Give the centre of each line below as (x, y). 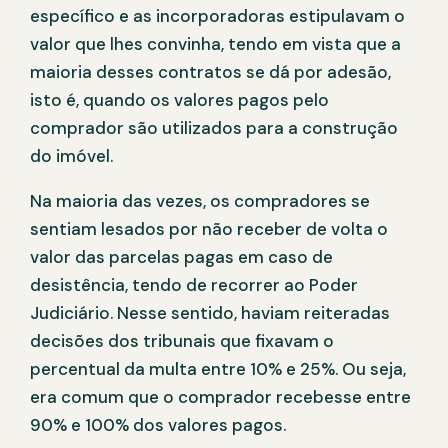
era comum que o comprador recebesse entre (220, 397)
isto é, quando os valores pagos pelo (179, 100)
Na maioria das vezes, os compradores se (200, 201)
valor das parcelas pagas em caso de (181, 257)
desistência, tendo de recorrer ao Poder (194, 285)
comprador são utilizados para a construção (214, 128)
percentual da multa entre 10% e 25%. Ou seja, (218, 369)
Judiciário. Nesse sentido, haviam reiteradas (210, 313)
